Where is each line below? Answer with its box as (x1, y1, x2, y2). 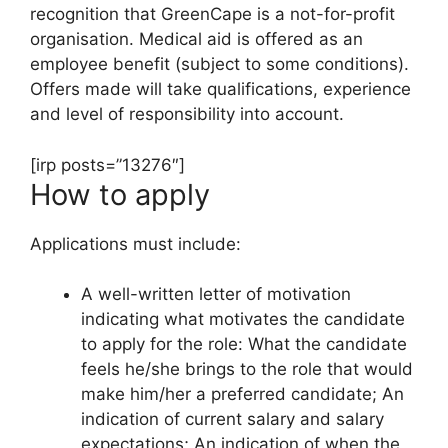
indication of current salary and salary (81, 409, 384, 430)
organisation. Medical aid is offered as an (30, 29, 363, 50)
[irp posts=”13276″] (30, 154, 185, 175)
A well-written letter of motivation (81, 284, 351, 305)
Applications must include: (30, 233, 241, 254)
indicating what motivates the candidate (81, 309, 405, 330)
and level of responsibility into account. (30, 104, 344, 125)
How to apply (30, 176, 210, 212)
